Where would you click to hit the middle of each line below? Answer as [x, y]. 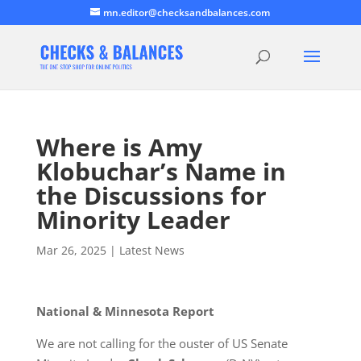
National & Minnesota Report [125, 311]
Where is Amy [119, 147]
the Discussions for [151, 195]
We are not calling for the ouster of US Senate [162, 343]
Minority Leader [133, 220]
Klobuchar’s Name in [161, 171]
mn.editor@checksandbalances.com [187, 12]
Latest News [151, 250]
